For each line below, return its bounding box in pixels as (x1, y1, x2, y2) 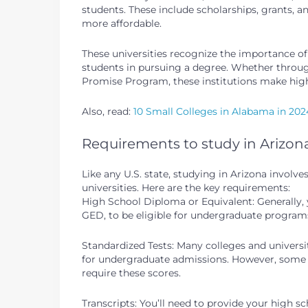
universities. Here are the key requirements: (82, 181, 290, 194)
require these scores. (82, 267, 181, 279)
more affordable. (82, 17, 162, 30)
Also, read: (82, 105, 133, 118)
